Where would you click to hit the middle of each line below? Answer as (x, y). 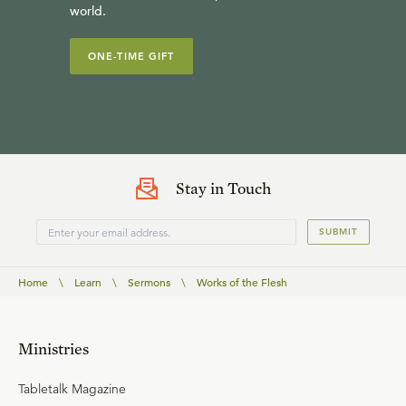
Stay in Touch (223, 188)
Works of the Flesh (242, 282)
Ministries (53, 348)
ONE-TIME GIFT (131, 56)
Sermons (149, 282)
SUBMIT (338, 232)
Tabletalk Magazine (72, 389)
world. (88, 11)
